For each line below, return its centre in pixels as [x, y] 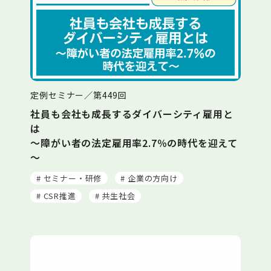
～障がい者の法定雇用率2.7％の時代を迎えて [134, 142]
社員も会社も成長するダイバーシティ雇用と [132, 113]
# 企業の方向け [149, 178]
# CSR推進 [56, 196]
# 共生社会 [115, 196]
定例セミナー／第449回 [79, 95]
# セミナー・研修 [69, 178]
